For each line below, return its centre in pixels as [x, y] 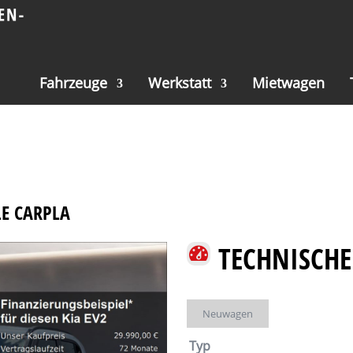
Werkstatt [179, 83]
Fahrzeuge [73, 83]
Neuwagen [227, 313]
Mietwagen [289, 83]
